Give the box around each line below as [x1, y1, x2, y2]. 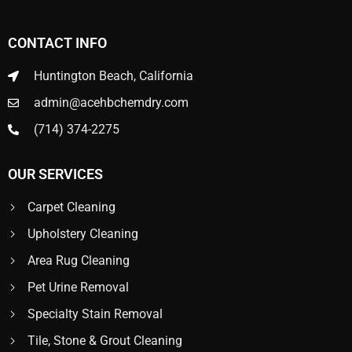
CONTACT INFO [8, 35, 107, 52]
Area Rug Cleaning [27, 253, 130, 269]
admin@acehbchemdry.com [33, 95, 189, 111]
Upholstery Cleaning [27, 226, 138, 242]
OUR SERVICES [8, 166, 103, 183]
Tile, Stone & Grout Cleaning [27, 333, 182, 349]
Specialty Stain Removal [27, 306, 163, 322]
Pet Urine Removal [27, 280, 129, 295]
